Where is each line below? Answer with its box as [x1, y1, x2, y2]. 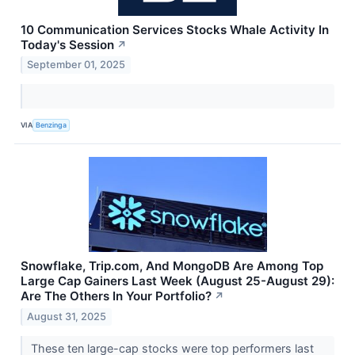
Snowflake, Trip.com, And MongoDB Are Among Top [21, 258, 323, 274]
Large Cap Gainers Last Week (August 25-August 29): [21, 273, 334, 289]
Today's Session [21, 36, 114, 52]
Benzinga [36, 120, 67, 129]
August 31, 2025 [27, 311, 107, 323]
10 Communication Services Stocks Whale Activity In [21, 21, 329, 37]
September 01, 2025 [27, 59, 126, 71]
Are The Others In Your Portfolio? [21, 288, 212, 304]
